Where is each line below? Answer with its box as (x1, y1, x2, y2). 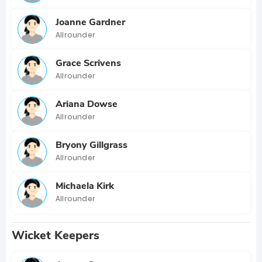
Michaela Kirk (56, 179, 114, 192)
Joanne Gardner (56, 15, 125, 29)
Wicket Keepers (12, 227, 99, 243)
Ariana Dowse (56, 97, 118, 111)
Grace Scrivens (56, 56, 121, 70)
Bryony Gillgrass (56, 138, 127, 151)
